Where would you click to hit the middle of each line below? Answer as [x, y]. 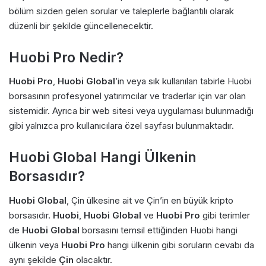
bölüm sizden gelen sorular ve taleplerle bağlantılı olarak [121, 11]
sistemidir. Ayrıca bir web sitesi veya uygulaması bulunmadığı [131, 111]
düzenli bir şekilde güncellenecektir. [81, 26]
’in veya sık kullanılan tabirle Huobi [183, 81]
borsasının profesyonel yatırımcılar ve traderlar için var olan [127, 96]
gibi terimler [225, 215]
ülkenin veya [35, 245]
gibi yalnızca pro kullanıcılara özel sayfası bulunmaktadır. [121, 126]
